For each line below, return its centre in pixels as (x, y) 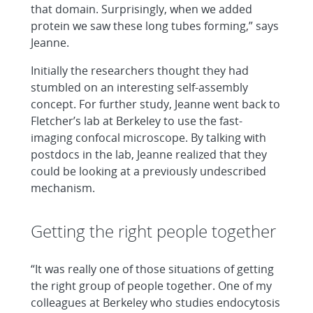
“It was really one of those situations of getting (152, 269)
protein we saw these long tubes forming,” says (155, 26)
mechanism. (63, 188)
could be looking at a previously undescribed (148, 171)
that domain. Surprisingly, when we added (141, 9)
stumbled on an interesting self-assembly (139, 87)
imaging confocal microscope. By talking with (148, 138)
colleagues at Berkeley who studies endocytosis (155, 303)
